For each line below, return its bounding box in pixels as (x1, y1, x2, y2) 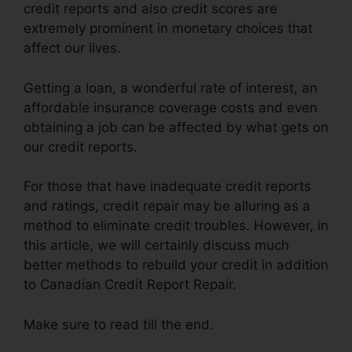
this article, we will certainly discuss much (24, 237, 289, 254)
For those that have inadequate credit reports (24, 178, 311, 195)
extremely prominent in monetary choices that (24, 20, 313, 37)
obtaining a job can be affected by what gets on (24, 119, 328, 135)
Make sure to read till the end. (24, 316, 214, 332)
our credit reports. (24, 138, 137, 155)
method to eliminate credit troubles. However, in (24, 218, 328, 234)
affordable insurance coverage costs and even (24, 99, 317, 115)
